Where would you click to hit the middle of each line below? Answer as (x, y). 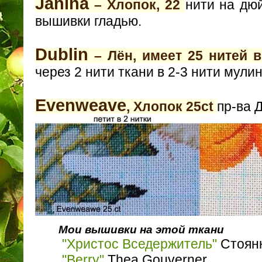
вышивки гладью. (88, 21)
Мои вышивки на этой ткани (141, 230)
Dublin (62, 55)
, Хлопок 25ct (172, 107)
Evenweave (81, 106)
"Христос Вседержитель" (139, 244)
